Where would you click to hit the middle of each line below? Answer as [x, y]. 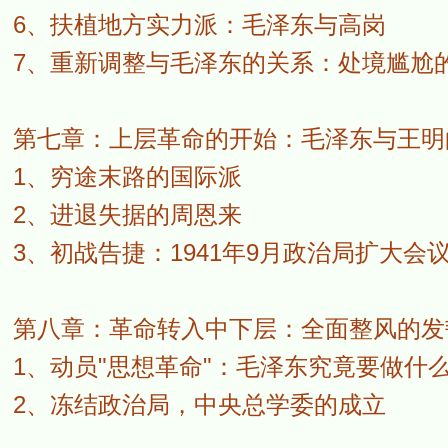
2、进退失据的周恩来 [127, 214]
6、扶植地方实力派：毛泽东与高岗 [199, 24]
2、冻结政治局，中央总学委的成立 [199, 404]
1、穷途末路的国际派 [127, 176]
